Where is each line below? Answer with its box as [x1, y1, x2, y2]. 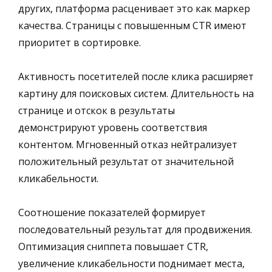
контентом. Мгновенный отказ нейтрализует [18, 137, 237, 151]
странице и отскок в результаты [18, 103, 175, 117]
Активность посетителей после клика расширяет [18, 69, 254, 83]
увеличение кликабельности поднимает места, [18, 256, 245, 270]
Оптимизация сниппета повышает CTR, [18, 239, 208, 253]
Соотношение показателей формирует [18, 205, 206, 219]
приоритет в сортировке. [18, 35, 141, 49]
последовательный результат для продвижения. [18, 222, 252, 236]
